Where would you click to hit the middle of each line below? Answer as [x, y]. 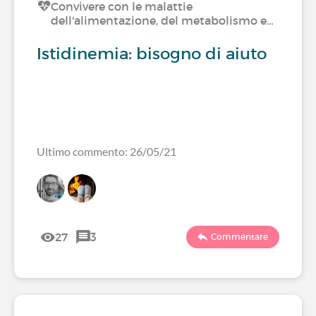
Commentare [239, 237]
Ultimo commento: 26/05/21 [107, 151]
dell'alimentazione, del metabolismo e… [162, 20]
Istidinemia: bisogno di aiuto [152, 54]
